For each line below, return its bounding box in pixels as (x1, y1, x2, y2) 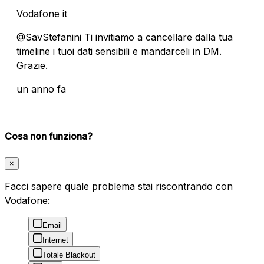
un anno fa (16, 82, 66, 95)
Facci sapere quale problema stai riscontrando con (5, 180, 233, 193)
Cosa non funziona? (5, 130, 93, 142)
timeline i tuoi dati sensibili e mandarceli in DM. (16, 45, 222, 57)
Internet (42, 236, 68, 245)
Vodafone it (16, 7, 67, 19)
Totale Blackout (42, 250, 95, 260)
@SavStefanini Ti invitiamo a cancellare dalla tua (16, 31, 233, 43)
